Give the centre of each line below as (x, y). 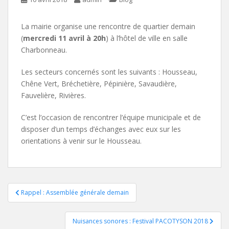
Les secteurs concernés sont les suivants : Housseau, (109, 72)
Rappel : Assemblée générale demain (75, 192)
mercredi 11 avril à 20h (64, 38)
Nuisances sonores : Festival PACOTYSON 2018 (141, 221)
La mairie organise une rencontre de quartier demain (108, 26)
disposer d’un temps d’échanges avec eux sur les (101, 129)
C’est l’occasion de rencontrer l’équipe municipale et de (111, 117)
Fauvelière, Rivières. (53, 95)
